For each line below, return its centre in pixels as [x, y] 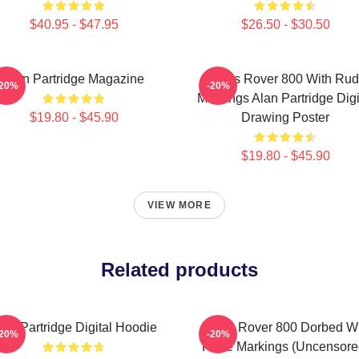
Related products [179, 270]
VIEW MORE [179, 205]
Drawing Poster [285, 117]
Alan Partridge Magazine [74, 79]
